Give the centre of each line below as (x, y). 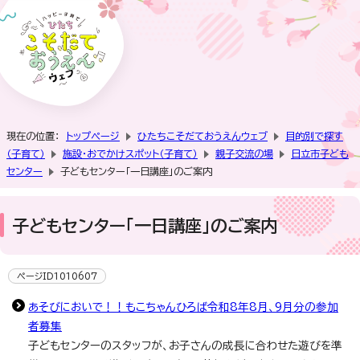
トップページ (93, 135)
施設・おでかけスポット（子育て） (130, 153)
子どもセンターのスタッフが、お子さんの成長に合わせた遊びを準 (185, 345)
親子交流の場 (244, 153)
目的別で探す (314, 135)
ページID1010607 (57, 276)
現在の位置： (36, 135)
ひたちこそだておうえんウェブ (202, 135)
